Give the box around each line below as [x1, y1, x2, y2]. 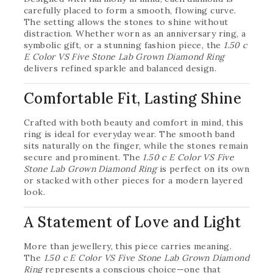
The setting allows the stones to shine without [24, 16, 229, 27]
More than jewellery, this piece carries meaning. [24, 241, 232, 252]
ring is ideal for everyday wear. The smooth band [24, 129, 235, 140]
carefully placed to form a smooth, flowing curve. [24, 5, 236, 16]
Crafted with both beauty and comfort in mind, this [24, 117, 243, 128]
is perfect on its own [157, 163, 250, 174]
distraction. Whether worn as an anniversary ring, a [24, 28, 246, 39]
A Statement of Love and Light [24, 213, 241, 232]
